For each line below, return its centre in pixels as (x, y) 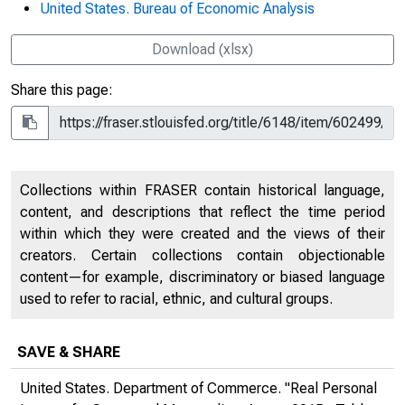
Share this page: (62, 90)
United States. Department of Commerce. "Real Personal (198, 388)
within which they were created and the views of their (202, 234)
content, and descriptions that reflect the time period (202, 212)
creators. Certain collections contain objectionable (202, 255)
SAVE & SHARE (69, 352)
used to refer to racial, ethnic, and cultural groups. (176, 299)
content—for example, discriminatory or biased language (202, 277)
